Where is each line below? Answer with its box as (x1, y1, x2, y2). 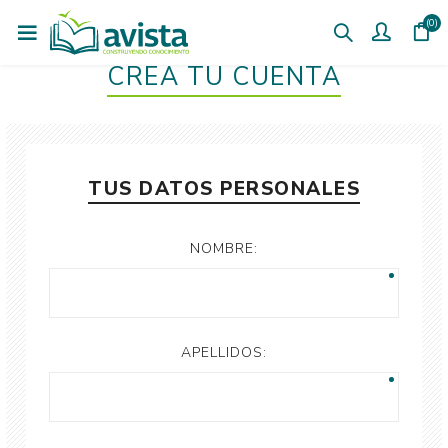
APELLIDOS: (181, 343, 267, 362)
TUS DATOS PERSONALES (88, 176, 360, 202)
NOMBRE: (190, 239, 258, 258)
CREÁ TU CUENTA (107, 60, 341, 94)
